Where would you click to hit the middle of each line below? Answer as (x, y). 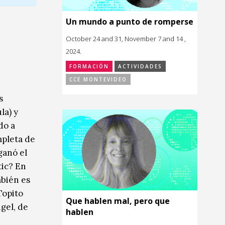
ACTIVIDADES (140, 66)
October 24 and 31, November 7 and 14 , (126, 38)
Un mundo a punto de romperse (130, 21)
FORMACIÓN (89, 66)
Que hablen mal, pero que (118, 201)
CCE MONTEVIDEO (98, 79)
